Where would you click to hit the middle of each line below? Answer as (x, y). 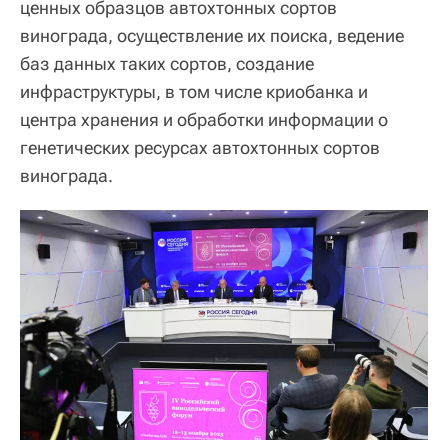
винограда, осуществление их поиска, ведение (212, 35)
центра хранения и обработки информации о (204, 119)
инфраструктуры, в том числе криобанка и (194, 91)
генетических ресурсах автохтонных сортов (200, 147)
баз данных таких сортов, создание (167, 63)
